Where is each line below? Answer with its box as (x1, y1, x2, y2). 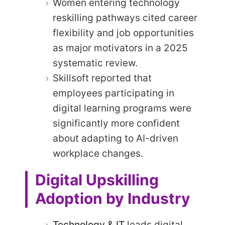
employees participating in (53, 87, 174, 99)
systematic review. (53, 57, 138, 69)
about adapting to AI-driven (53, 133, 178, 145)
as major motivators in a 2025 (53, 42, 188, 54)
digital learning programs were (53, 102, 191, 115)
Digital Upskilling (35, 171, 159, 189)
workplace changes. (53, 148, 143, 160)
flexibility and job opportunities (53, 27, 194, 39)
